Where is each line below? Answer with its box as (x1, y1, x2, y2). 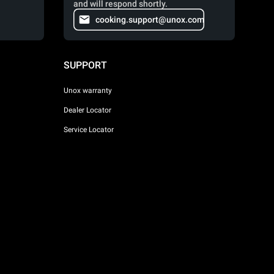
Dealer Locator (64, 105, 111, 114)
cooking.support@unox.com (95, 15, 204, 24)
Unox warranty (64, 86, 112, 95)
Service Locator (64, 125, 114, 134)
